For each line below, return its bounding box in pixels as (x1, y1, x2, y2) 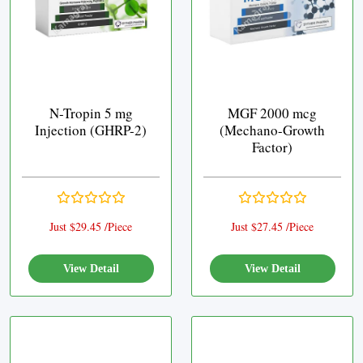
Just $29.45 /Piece (49, 219, 132, 234)
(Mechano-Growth (220, 121, 325, 139)
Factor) (252, 138, 293, 156)
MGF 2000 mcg (228, 104, 317, 122)
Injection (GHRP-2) (35, 121, 147, 139)
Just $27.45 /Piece (231, 219, 314, 234)
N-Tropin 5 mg (49, 104, 133, 122)
